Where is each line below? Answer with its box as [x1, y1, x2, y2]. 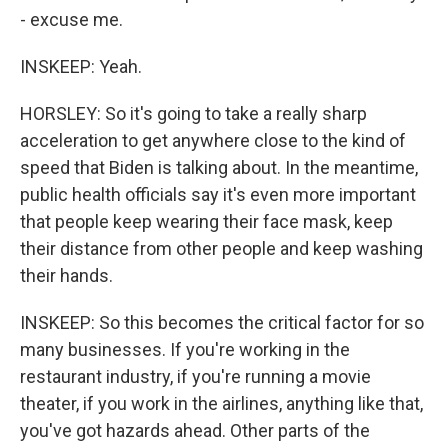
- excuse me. [20, 9, 123, 30]
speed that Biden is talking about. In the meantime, [20, 157, 418, 178]
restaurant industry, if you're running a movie [20, 366, 371, 387]
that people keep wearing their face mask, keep [20, 211, 393, 232]
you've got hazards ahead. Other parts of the [20, 420, 370, 441]
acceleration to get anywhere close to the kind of [20, 130, 406, 151]
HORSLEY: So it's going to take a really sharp [20, 103, 367, 124]
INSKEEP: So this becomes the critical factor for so [20, 312, 424, 333]
